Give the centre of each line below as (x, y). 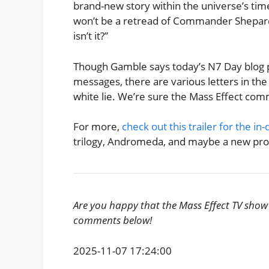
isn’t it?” (91, 36)
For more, (98, 127)
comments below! (113, 220)
